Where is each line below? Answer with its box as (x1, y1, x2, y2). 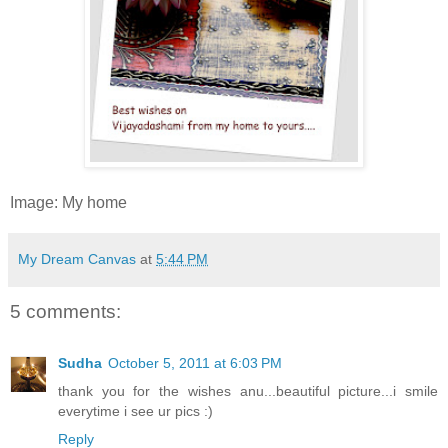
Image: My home (10, 193, 127, 211)
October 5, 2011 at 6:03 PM (108, 355, 282, 372)
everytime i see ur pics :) (58, 403, 213, 420)
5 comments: (10, 300, 121, 322)
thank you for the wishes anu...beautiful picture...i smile (58, 383, 438, 400)
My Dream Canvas (18, 250, 136, 267)
